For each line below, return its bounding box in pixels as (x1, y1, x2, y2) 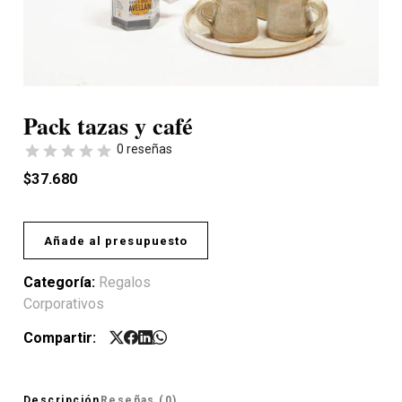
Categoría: (23, 274, 99, 291)
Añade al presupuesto (44, 233, 188, 248)
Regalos (99, 274, 151, 291)
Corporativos (23, 295, 104, 312)
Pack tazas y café (23, 109, 193, 143)
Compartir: (23, 329, 96, 346)
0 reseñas (117, 142, 172, 156)
